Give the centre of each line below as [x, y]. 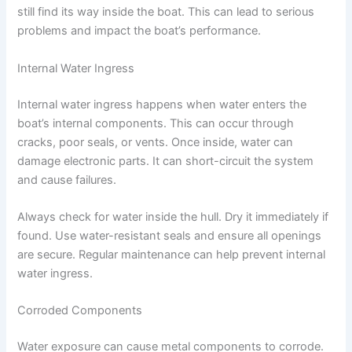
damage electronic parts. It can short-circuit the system [166, 161]
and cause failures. [67, 180]
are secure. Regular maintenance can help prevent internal [172, 254]
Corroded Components [80, 311]
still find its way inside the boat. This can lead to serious [166, 12]
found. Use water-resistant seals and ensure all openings [170, 235]
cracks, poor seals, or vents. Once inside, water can [156, 142]
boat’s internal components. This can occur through [156, 123]
